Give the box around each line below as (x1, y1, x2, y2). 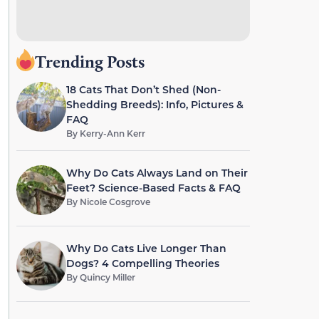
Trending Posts (34, 51, 145, 72)
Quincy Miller (79, 271, 135, 283)
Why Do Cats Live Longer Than (66, 241, 226, 255)
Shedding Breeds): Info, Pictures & (66, 98, 244, 111)
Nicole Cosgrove (79, 196, 150, 207)
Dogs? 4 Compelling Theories (66, 256, 219, 270)
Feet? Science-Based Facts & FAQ (66, 181, 241, 194)
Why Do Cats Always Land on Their (66, 166, 248, 179)
